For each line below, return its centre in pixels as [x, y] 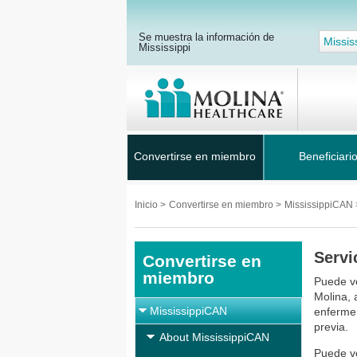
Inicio [147, 205]
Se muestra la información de [206, 37]
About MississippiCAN [214, 337]
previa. [331, 327]
